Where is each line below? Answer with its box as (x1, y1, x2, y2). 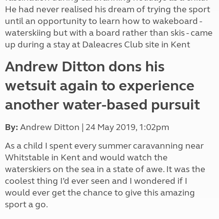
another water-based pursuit (5, 96, 200, 113)
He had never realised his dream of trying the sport (5, 4, 210, 15)
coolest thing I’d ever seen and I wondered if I (5, 175, 187, 186)
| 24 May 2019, (80, 122, 139, 132)
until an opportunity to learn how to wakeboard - (5, 16, 202, 26)
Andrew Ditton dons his (5, 58, 165, 75)
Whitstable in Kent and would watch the (5, 152, 168, 163)
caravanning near (133, 140, 204, 151)
